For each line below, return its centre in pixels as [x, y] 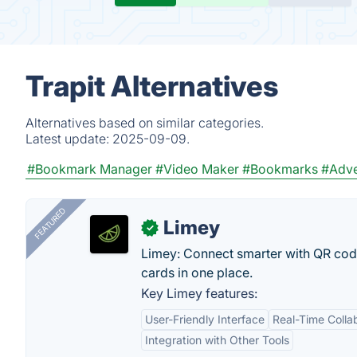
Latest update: [69, 139]
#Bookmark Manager [90, 169]
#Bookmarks [280, 169]
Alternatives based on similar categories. [145, 123]
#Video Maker [197, 169]
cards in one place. [197, 273]
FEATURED [50, 224]
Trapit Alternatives [152, 86]
